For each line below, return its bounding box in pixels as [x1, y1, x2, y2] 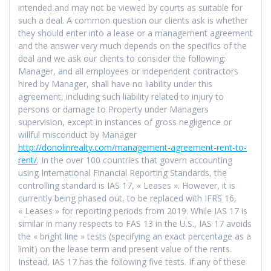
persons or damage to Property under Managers [18, 103, 209, 115]
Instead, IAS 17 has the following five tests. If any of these [18, 255, 246, 267]
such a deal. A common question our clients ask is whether [18, 14, 248, 26]
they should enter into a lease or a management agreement [18, 27, 253, 39]
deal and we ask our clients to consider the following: [18, 52, 226, 64]
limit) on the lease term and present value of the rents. [18, 243, 232, 255]
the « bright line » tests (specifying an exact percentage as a [18, 230, 251, 242]
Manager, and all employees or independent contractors [18, 65, 238, 77]
